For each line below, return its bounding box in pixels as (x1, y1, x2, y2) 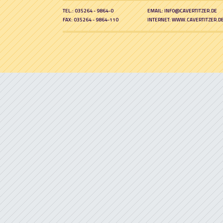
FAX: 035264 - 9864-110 (63, 15, 118, 23)
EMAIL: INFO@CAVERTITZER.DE (147, 6, 217, 14)
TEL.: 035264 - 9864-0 (63, 6, 113, 14)
